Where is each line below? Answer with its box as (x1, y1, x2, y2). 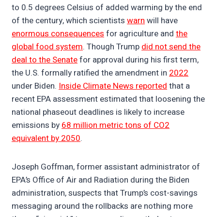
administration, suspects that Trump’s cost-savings (12, 187, 198, 200)
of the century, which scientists (12, 15, 127, 27)
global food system (12, 41, 83, 53)
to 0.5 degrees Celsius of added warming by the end (12, 1, 202, 14)
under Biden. (12, 80, 59, 93)
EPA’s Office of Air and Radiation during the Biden (12, 174, 189, 186)
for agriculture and (104, 28, 176, 40)
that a (167, 80, 190, 93)
